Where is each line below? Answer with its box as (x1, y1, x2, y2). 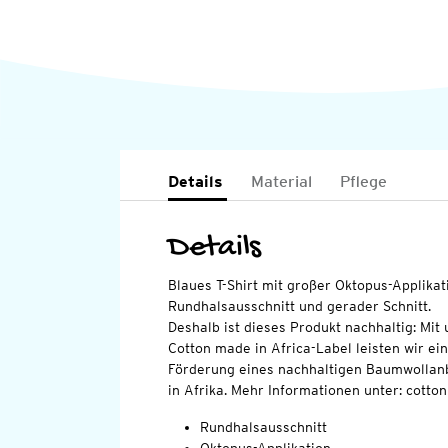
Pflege (339, 172, 387, 192)
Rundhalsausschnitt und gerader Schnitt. (167, 298, 435, 315)
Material (250, 172, 312, 192)
